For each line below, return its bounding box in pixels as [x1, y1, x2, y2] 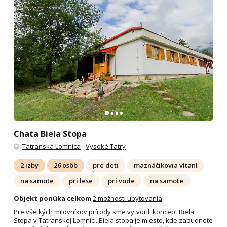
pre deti [92, 161, 119, 170]
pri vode [107, 176, 135, 185]
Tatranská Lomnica [22, 142, 81, 152]
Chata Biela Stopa [13, 128, 87, 140]
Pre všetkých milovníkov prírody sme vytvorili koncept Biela [13, 207, 194, 216]
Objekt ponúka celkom [13, 193, 91, 203]
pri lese [68, 176, 93, 185]
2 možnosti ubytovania [92, 193, 162, 203]
